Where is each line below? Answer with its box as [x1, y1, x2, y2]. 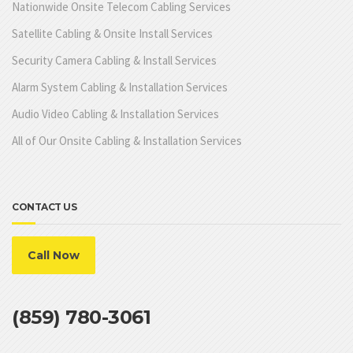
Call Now [28, 247, 80, 262]
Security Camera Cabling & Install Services [12, 52, 217, 68]
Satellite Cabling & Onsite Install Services [12, 25, 213, 41]
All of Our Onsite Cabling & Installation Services [12, 132, 242, 148]
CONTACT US [12, 200, 76, 213]
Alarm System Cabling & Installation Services [12, 79, 228, 95]
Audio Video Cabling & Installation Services [12, 106, 219, 121]
